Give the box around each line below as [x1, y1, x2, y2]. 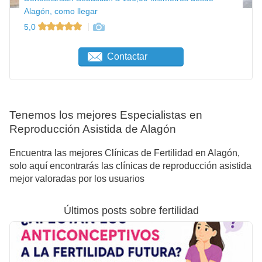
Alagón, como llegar [24, 6, 98, 16]
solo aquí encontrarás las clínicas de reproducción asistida [9, 160, 251, 171]
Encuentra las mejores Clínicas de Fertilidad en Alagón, [9, 147, 240, 158]
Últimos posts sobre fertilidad [63, 204, 199, 216]
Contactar [107, 51, 148, 61]
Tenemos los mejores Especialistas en [9, 109, 202, 122]
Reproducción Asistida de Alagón [9, 123, 176, 136]
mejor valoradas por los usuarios [9, 173, 144, 184]
